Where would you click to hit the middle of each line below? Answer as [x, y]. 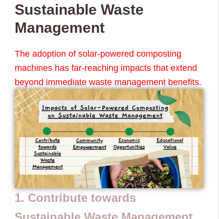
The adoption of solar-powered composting [98, 54]
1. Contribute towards [75, 197]
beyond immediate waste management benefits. [108, 82]
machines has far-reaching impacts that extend [106, 68]
